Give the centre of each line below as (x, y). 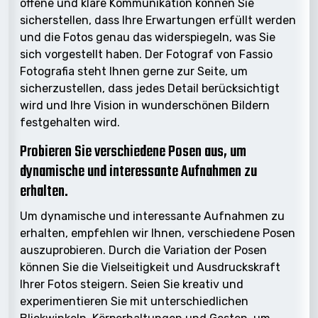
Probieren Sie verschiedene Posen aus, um (133, 152)
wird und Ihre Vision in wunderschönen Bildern (145, 105)
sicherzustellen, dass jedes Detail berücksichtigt (150, 88)
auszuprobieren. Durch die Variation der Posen (143, 250)
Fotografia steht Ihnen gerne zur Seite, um (134, 71)
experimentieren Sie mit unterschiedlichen (134, 301)
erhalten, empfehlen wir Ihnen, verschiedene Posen (158, 233)
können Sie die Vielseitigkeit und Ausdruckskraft (150, 267)
